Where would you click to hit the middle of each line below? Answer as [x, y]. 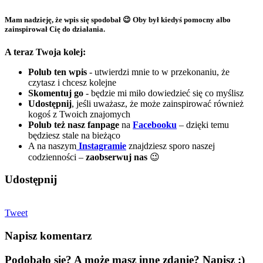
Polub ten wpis [58, 72]
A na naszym [52, 146]
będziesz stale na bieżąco [74, 135]
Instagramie [101, 146]
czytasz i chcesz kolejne [72, 82]
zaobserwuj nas [117, 157]
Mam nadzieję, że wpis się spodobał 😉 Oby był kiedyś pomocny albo [118, 19]
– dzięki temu [204, 124]
